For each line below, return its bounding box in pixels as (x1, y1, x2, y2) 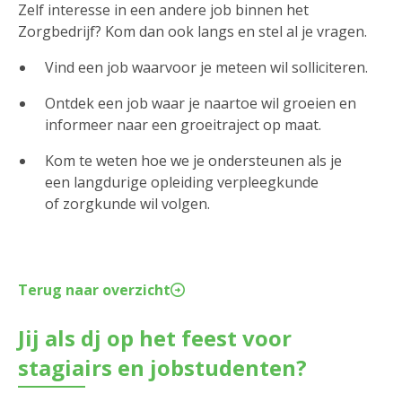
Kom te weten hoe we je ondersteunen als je (45, 151, 342, 171)
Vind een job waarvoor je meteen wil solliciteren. (45, 57, 368, 78)
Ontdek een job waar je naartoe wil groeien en (45, 93, 356, 114)
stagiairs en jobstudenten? (18, 353, 307, 383)
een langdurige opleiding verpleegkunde (45, 172, 319, 193)
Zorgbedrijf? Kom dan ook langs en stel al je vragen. (18, 22, 371, 42)
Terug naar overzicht (18, 280, 170, 301)
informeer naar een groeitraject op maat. (45, 115, 321, 135)
